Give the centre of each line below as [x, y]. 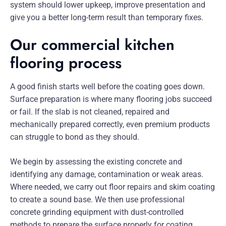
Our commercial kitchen [92, 45]
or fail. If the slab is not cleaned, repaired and [90, 112]
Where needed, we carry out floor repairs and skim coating [112, 187]
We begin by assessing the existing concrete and [96, 162]
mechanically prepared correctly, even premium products [110, 125]
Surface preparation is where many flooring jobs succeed [111, 99]
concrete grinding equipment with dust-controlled [97, 212]
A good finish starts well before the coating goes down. [107, 87]
